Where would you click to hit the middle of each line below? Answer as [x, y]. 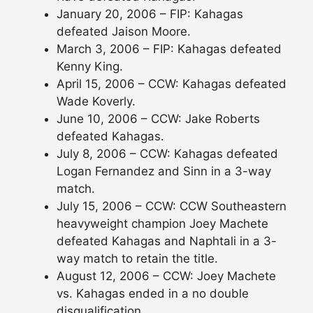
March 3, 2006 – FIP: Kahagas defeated [169, 49]
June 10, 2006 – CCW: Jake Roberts [158, 119]
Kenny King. [90, 67]
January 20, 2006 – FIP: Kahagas [150, 14]
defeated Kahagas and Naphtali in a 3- [167, 241]
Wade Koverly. [96, 102]
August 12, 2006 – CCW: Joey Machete [166, 276]
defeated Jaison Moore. [124, 32]
